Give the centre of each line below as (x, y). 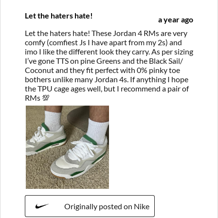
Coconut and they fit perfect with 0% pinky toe (102, 70)
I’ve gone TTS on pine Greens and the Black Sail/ (104, 60)
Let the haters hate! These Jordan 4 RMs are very (106, 33)
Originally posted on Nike (107, 206)
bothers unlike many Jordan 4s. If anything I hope (107, 79)
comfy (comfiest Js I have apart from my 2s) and (103, 42)
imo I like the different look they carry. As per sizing (109, 51)
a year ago (176, 19)
